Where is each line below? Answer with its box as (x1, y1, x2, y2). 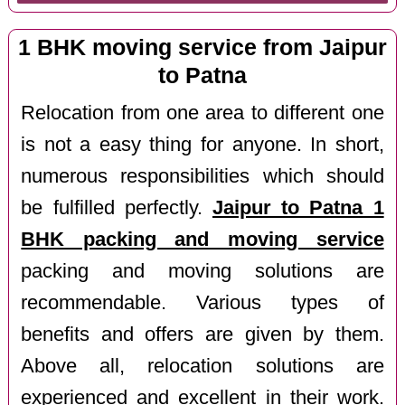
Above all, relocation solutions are (21, 354, 384, 377)
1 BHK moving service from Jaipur (17, 35, 387, 61)
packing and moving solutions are (21, 259, 384, 282)
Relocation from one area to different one (21, 101, 384, 124)
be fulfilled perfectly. (21, 196, 212, 219)
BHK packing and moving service (21, 228, 384, 250)
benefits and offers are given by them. (21, 323, 384, 345)
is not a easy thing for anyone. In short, (21, 133, 384, 155)
